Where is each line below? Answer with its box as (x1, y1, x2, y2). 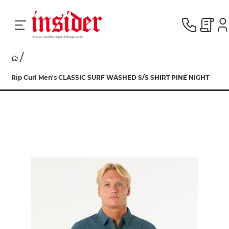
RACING (20, 63, 49, 73)
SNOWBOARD (20, 136, 69, 146)
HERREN (20, 172, 52, 182)
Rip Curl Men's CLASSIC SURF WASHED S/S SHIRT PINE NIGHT (11, 74, 210, 81)
